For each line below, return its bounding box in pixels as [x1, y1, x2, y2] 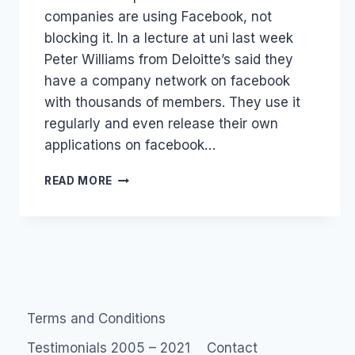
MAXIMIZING [112, 170, 188, 183]
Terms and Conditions [27, 310, 166, 326]
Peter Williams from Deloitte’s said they [44, 51, 293, 67]
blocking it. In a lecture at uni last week [44, 29, 293, 46]
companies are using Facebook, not [44, 8, 272, 25]
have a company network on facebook [44, 72, 290, 89]
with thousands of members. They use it [44, 94, 300, 110]
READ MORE [44, 174, 113, 187]
